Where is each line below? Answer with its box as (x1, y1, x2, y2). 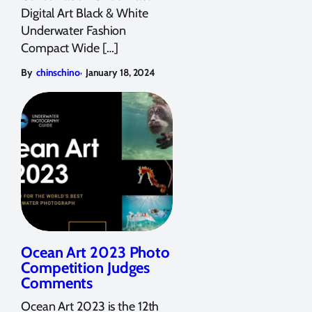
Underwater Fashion (21, 22, 127, 38)
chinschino (36, 65, 80, 79)
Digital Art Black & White (21, 5, 148, 21)
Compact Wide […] (21, 40, 118, 56)
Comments (21, 273, 93, 292)
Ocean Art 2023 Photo (21, 242, 170, 262)
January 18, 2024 (85, 65, 156, 79)
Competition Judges (21, 258, 150, 277)
